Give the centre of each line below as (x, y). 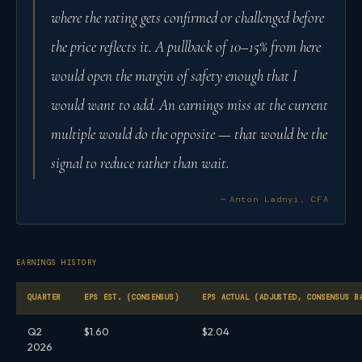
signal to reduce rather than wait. (140, 162)
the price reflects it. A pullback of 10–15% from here (186, 46)
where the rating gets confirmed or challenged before (187, 17)
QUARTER (44, 297)
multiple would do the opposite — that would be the (189, 133)
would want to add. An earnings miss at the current (189, 104)
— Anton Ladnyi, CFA (275, 199)
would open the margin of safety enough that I (174, 75)
